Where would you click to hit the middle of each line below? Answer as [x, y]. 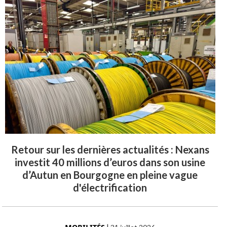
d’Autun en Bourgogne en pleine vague [110, 175]
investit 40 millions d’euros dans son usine [110, 162]
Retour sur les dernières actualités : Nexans [110, 149]
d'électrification [110, 187]
